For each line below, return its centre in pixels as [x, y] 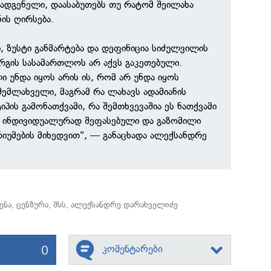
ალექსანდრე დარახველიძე [125, 205]
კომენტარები [132, 249]
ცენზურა [33, 205]
